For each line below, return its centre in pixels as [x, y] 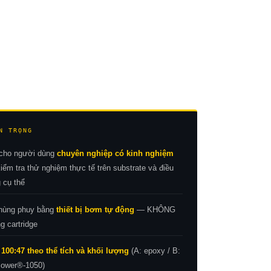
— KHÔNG [155, 209]
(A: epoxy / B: [154, 251]
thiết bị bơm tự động [95, 209]
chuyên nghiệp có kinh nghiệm [115, 153]
